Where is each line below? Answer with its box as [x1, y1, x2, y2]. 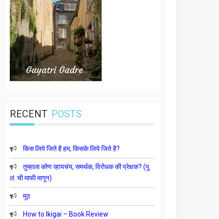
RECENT [10, 108, 48, 120]
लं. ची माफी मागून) [10, 174, 52, 182]
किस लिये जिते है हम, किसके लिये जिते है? [23, 145, 120, 153]
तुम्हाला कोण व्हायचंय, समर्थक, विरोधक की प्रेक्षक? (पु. [23, 163, 151, 171]
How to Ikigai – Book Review [23, 210, 109, 218]
